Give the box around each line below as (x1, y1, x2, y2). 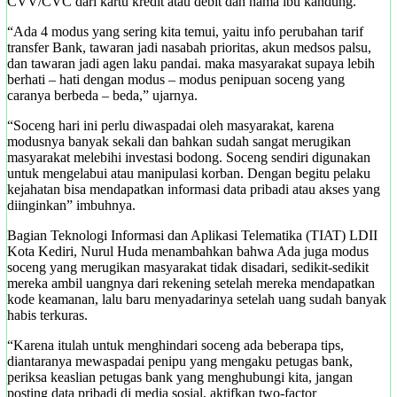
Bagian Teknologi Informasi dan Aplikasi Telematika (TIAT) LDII (7, 227, 378, 243)
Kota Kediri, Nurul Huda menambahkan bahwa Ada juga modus (7, 243, 369, 259)
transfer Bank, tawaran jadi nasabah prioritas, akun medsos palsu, (7, 39, 371, 55)
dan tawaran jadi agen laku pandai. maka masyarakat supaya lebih (7, 55, 375, 71)
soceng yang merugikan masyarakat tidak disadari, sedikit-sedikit (7, 259, 369, 275)
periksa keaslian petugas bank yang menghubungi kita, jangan (7, 369, 353, 385)
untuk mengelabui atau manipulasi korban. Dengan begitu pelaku (7, 165, 370, 181)
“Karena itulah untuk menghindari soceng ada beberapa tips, (7, 337, 344, 353)
